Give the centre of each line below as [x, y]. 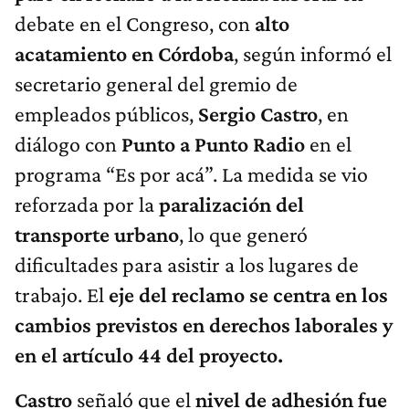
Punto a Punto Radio [215, 144]
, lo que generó [243, 235]
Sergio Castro [256, 114]
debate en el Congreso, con [135, 24]
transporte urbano [97, 235]
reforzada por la [87, 204]
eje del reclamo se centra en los [248, 295]
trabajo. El [62, 295]
